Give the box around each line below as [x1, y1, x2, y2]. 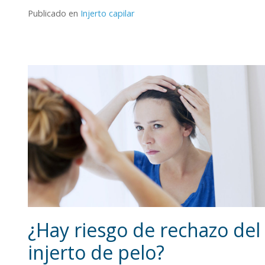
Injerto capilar [80, 8, 134, 20]
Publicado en [28, 8, 80, 20]
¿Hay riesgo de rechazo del [28, 217, 260, 243]
